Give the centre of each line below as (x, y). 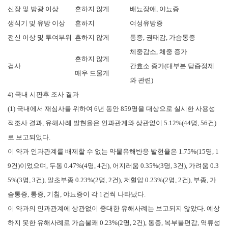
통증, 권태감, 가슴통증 (163, 37)
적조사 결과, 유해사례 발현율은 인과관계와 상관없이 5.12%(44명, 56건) (112, 123)
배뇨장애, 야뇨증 (154, 9)
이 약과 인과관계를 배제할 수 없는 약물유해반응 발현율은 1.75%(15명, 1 (113, 151)
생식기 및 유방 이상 (36, 23)
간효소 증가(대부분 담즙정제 (172, 66)
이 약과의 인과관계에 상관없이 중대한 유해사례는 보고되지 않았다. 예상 (114, 208)
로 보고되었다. (29, 137)
